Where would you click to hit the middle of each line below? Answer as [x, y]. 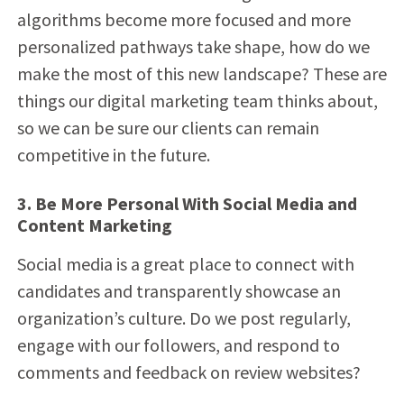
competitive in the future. [113, 154]
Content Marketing [94, 225]
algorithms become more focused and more [184, 19]
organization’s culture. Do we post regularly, [184, 317]
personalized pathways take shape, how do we [193, 46]
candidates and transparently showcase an [179, 290]
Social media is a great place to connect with [185, 263]
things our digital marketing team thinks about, [197, 100]
